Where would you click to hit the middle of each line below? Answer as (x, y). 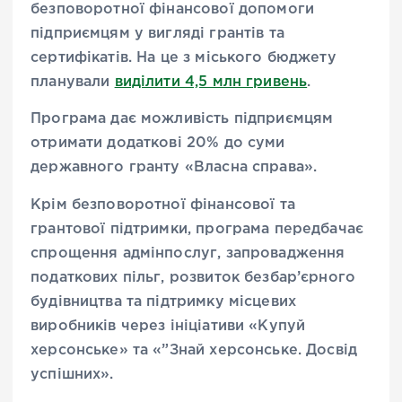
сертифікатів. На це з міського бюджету (184, 58)
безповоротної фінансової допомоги (173, 10)
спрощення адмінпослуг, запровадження (188, 253)
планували (73, 83)
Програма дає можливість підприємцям (182, 119)
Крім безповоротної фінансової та (163, 205)
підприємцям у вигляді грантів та (157, 34)
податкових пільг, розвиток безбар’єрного (193, 277)
